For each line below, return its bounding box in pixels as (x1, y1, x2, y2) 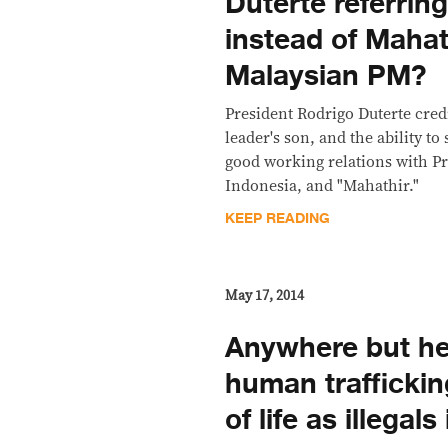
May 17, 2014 (225, 288, 305, 303)
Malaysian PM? (225, 52, 428, 99)
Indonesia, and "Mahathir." (225, 177, 420, 194)
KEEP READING (225, 206, 331, 230)
